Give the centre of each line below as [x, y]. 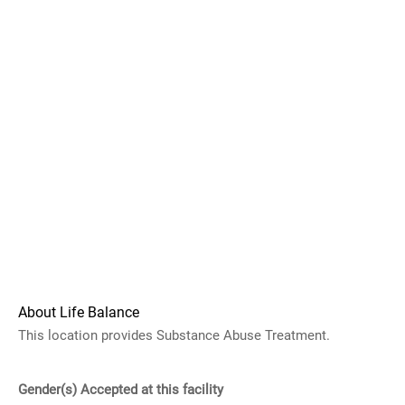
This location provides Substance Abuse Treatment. [174, 335]
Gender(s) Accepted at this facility [121, 390]
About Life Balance [79, 312]
